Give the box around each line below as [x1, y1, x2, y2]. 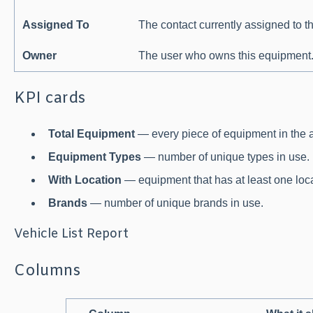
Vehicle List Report [13, 226, 129, 243]
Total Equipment [48, 127, 135, 140]
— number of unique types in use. [140, 150, 310, 163]
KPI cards [13, 89, 85, 110]
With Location [48, 174, 122, 187]
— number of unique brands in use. [87, 197, 263, 210]
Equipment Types [48, 150, 141, 163]
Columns [13, 261, 80, 282]
